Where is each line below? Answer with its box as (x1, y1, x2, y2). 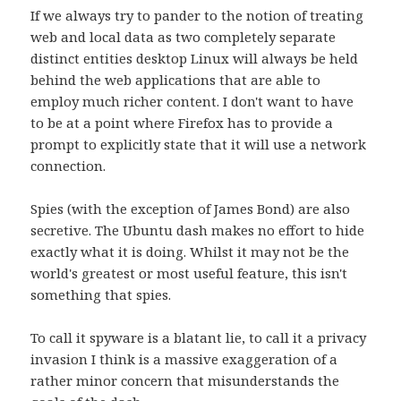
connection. (30, 156, 107, 175)
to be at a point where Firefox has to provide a (30, 113, 334, 132)
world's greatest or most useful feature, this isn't (30, 263, 348, 282)
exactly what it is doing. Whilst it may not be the (30, 242, 350, 260)
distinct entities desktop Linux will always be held (30, 48, 359, 67)
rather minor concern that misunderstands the (30, 371, 340, 389)
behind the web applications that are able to (30, 70, 321, 89)
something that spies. (30, 285, 172, 303)
